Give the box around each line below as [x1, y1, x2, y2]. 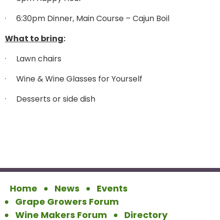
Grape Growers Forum [15, 195, 119, 208]
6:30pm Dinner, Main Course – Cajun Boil [16, 13, 169, 24]
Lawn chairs [16, 53, 61, 64]
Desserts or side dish [16, 93, 95, 105]
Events [97, 182, 128, 194]
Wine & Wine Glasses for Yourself [16, 73, 142, 84]
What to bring [5, 33, 63, 44]
